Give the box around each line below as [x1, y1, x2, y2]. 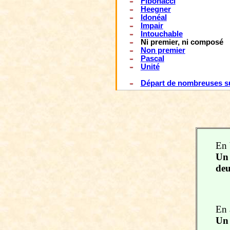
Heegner [140, 5, 171, 13]
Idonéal [140, 13, 167, 22]
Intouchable [140, 30, 183, 38]
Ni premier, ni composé [140, 38, 223, 46]
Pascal [140, 54, 164, 63]
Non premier [140, 46, 185, 54]
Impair [140, 22, 163, 30]
